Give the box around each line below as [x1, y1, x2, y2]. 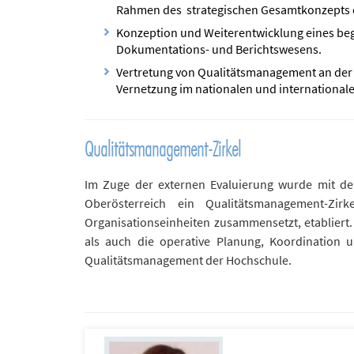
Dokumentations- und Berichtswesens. [116, 41, 322, 57]
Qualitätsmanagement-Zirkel [85, 134, 241, 164]
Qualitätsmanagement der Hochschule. [85, 252, 292, 268]
